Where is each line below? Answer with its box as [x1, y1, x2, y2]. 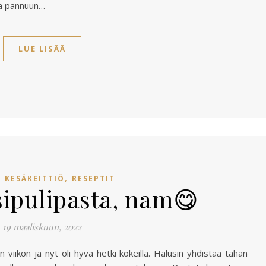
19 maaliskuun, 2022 [2, 221, 81, 233]
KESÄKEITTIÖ [4, 173, 65, 183]
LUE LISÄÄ [18, 43, 66, 54]
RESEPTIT [71, 173, 115, 183]
